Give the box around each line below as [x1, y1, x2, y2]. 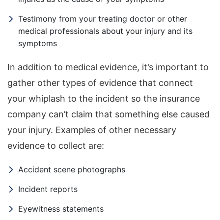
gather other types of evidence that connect [7, 78, 193, 88]
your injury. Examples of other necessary [7, 125, 176, 136]
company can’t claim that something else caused [7, 109, 210, 120]
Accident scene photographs [18, 165, 125, 175]
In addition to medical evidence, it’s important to [7, 62, 209, 73]
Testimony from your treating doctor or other [18, 14, 187, 24]
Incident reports [18, 184, 78, 194]
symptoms [18, 38, 57, 49]
